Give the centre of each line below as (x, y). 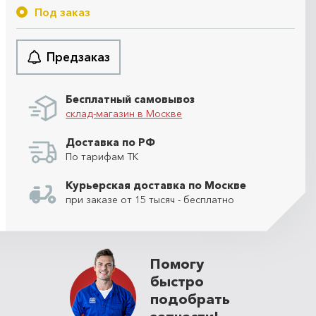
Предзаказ (79, 56)
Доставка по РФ (111, 142)
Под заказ (63, 12)
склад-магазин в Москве (124, 113)
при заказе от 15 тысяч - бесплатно (150, 199)
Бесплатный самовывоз (130, 99)
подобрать (190, 299)
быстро (177, 281)
